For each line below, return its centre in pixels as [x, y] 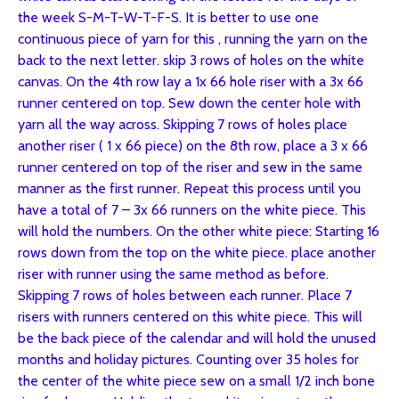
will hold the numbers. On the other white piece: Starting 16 [199, 231]
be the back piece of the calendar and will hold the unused [197, 338]
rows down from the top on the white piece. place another [197, 252]
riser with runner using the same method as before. [173, 274]
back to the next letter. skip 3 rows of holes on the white [191, 60]
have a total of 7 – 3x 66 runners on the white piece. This [192, 210]
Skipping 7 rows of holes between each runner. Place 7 [185, 295]
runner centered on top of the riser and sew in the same [190, 167]
